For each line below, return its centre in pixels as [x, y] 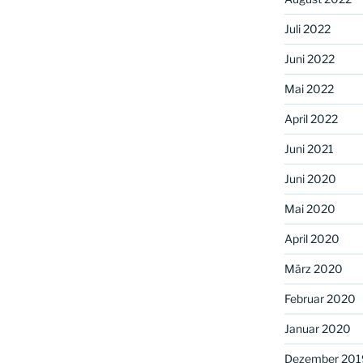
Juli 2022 [307, 29]
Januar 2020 [317, 329]
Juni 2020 [310, 179]
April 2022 [311, 119]
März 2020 [313, 269]
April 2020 [312, 239]
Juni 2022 [309, 59]
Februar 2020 [320, 299]
